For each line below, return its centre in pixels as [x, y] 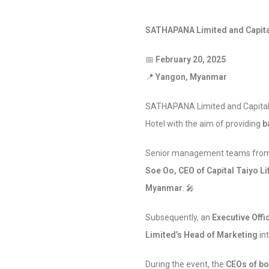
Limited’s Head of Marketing [201, 235]
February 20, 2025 [191, 59]
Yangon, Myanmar [191, 77]
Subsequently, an [179, 217]
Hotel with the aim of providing [204, 124]
